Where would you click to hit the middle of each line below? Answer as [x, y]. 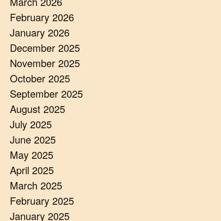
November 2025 [45, 63]
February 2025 [42, 201]
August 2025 [37, 109]
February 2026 [42, 17]
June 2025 [33, 139]
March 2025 [36, 185]
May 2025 [32, 155]
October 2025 [40, 78]
